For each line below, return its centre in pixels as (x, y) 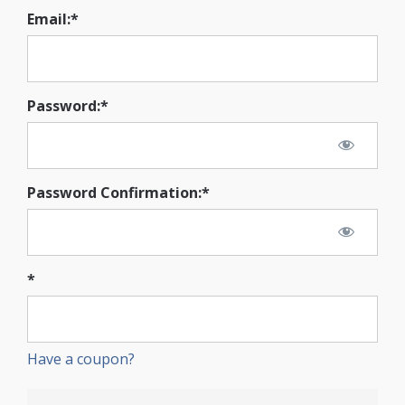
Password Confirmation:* (118, 193)
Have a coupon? (81, 359)
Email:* (53, 19)
